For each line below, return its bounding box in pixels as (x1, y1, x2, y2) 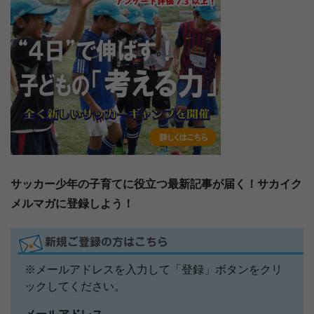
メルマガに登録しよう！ (11, 197, 134, 210)
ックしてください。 (25, 280, 125, 292)
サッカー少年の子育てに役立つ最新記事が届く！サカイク (11, 177, 302, 190)
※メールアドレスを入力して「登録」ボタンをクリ (25, 263, 282, 275)
